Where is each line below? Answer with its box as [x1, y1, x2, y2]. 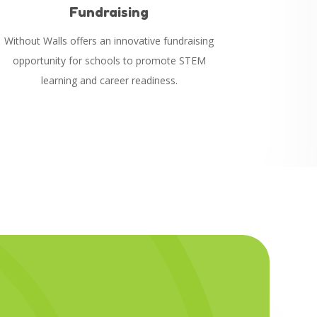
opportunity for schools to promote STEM [12, 53, 206, 67]
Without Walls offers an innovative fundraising [4, 33, 214, 47]
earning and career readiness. [42, 73, 178, 87]
